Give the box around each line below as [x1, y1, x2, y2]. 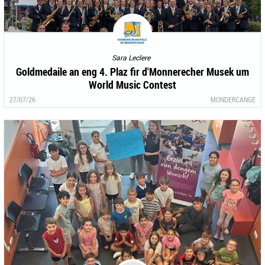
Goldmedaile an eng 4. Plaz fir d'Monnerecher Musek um [16, 64, 249, 79]
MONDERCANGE [211, 94, 256, 104]
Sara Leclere [112, 52, 150, 62]
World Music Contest [89, 77, 176, 92]
